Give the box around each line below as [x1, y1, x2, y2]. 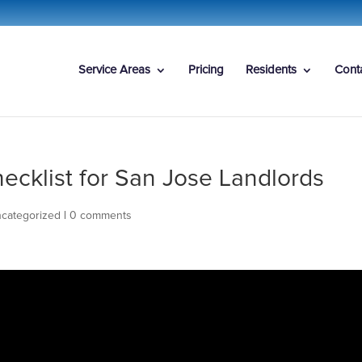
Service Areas [78, 64, 150, 76]
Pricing [188, 64, 224, 76]
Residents [246, 64, 297, 76]
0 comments [69, 210, 133, 221]
